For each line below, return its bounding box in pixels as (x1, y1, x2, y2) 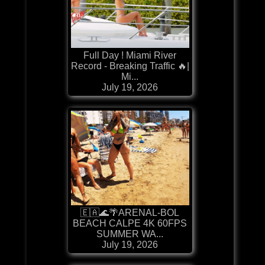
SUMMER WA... (96, 228, 164, 239)
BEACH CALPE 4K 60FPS (73, 218, 188, 228)
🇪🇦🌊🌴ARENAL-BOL (80, 207, 180, 218)
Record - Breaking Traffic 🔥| (70, 60, 189, 71)
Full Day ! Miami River (83, 50, 177, 60)
